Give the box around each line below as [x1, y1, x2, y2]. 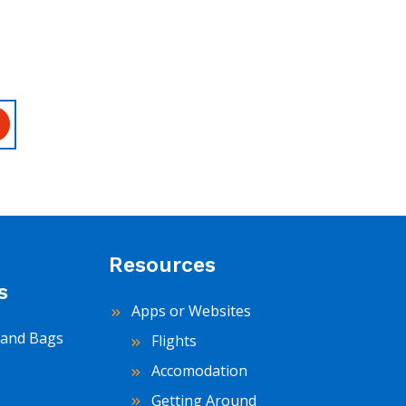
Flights [148, 331, 197, 352]
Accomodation [148, 360, 247, 381]
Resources [109, 252, 216, 277]
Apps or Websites [128, 301, 251, 322]
